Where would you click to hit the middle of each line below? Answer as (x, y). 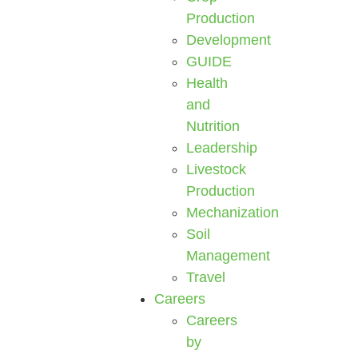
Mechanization (233, 213)
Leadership (222, 148)
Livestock (217, 169)
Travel (206, 277)
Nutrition (213, 126)
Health (207, 83)
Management (229, 256)
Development (229, 40)
